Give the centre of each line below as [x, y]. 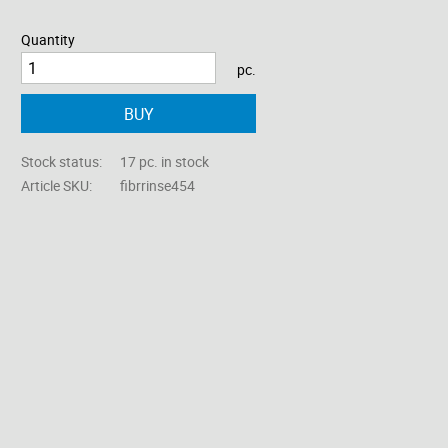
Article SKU [55, 186]
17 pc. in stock [164, 162]
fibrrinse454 [157, 186]
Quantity [48, 40]
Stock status [60, 162]
